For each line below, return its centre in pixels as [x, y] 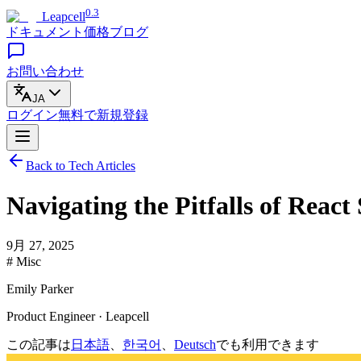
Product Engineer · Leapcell [78, 317]
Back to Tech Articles [81, 166]
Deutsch [195, 345]
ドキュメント [45, 32]
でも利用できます [268, 345]
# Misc [24, 262]
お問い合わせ [45, 72]
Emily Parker [40, 289]
